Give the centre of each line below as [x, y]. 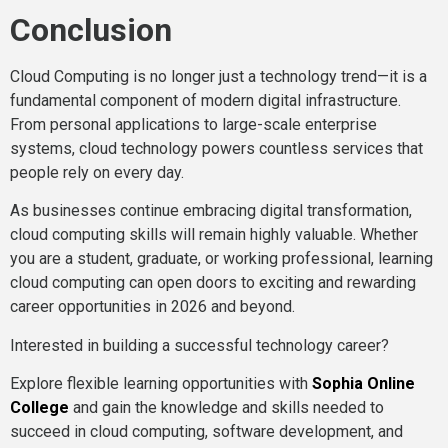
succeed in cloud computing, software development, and [206, 432]
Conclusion [91, 29]
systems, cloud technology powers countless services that [216, 148]
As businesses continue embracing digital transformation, [211, 211]
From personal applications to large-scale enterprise [193, 124]
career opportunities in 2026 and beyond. [152, 307]
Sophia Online [363, 384]
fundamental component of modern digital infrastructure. [205, 100]
